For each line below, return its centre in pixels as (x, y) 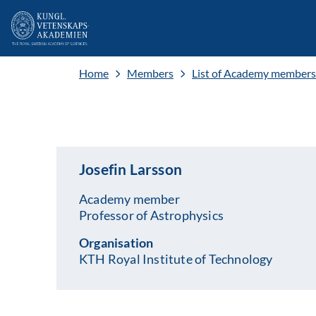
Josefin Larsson (130, 169)
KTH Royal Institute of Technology (176, 259)
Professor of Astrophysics (151, 215)
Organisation (116, 243)
